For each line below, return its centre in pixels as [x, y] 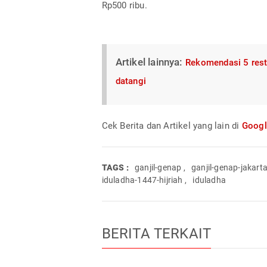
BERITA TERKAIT [156, 233]
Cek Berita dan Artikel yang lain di [172, 125]
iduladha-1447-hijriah [142, 180]
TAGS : [115, 167]
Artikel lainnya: [150, 62]
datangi [131, 81]
